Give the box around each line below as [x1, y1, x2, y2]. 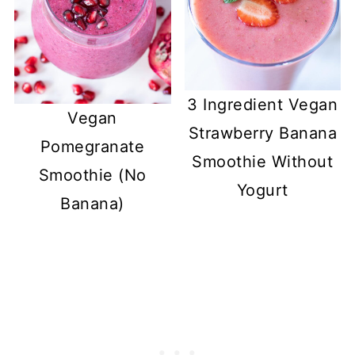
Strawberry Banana [188, 124, 338, 143]
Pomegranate [40, 137, 145, 157]
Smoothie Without [192, 152, 334, 172]
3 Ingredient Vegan [187, 95, 338, 115]
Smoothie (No [38, 166, 147, 185]
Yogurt [236, 181, 288, 200]
